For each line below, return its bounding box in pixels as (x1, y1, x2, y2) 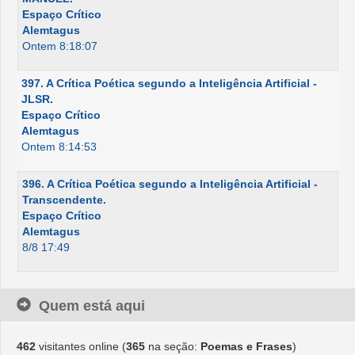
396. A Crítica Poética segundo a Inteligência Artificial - (22, 177, 318, 191)
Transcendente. (22, 193, 106, 207)
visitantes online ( (36, 340, 126, 353)
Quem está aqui (39, 298, 145, 315)
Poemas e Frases (200, 340, 292, 353)
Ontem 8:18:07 (22, 40, 97, 53)
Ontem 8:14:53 (21, 140, 97, 154)
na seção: (145, 340, 200, 353)
